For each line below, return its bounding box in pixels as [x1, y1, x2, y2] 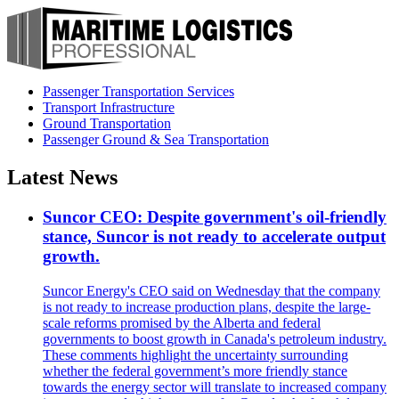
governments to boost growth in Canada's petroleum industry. [43, 330, 387, 346]
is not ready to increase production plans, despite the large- [43, 298, 370, 314]
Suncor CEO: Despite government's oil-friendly [43, 207, 387, 226]
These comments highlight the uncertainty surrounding [43, 346, 348, 362]
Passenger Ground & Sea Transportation [43, 132, 269, 147]
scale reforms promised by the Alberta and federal [43, 314, 321, 330]
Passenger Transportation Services [43, 84, 234, 99]
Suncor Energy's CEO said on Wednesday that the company [43, 282, 380, 298]
